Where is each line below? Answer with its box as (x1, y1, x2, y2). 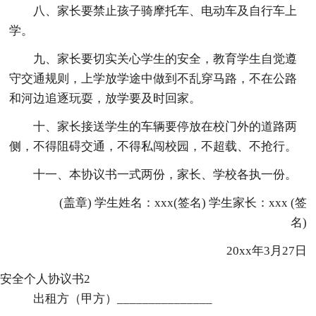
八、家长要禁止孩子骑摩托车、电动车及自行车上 (33, 4, 298, 18)
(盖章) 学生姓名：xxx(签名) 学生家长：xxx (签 (35, 195, 307, 209)
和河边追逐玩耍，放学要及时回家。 (9, 91, 202, 105)
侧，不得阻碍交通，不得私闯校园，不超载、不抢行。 (9, 139, 298, 153)
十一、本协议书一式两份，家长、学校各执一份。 (33, 167, 298, 181)
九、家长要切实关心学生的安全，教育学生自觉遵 (33, 51, 298, 66)
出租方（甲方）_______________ (33, 291, 213, 305)
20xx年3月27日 (202, 243, 307, 257)
